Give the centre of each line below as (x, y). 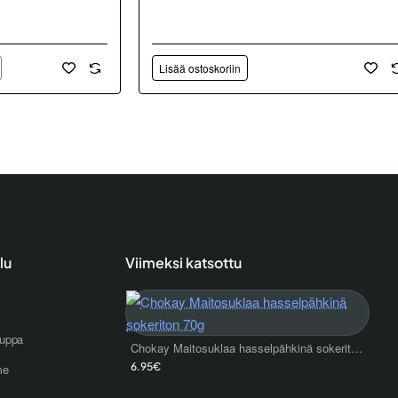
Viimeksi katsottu (183, 263)
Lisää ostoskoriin (200, 68)
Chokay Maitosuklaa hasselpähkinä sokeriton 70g (357, 348)
